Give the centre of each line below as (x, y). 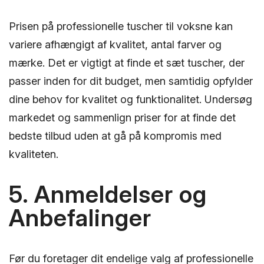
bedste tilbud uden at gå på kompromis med (115, 136)
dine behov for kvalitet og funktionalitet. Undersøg (131, 99)
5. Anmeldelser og (108, 194)
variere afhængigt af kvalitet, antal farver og (115, 44)
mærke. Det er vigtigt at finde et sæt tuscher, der (127, 62)
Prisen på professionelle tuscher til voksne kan (121, 26)
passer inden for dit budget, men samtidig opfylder (131, 81)
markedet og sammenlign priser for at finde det (122, 117)
